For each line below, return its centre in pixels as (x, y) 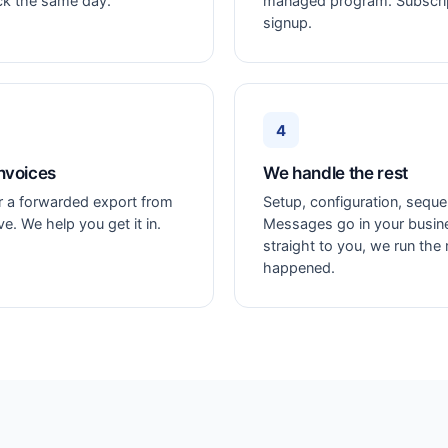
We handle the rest (335, 173)
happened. (299, 268)
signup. (287, 23)
